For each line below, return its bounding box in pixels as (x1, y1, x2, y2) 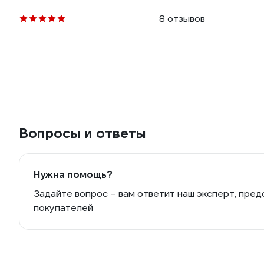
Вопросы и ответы (19, 124, 146, 142)
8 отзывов (159, 12, 205, 25)
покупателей (34, 202, 93, 214)
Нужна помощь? (34, 169, 113, 181)
